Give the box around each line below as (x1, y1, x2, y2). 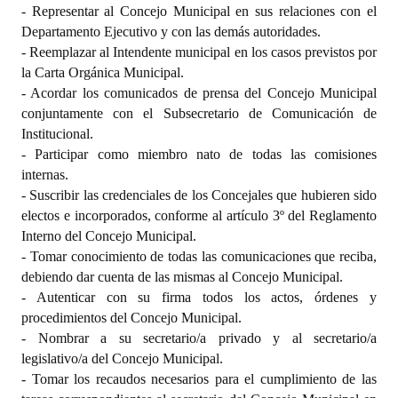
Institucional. (21, 125, 93, 141)
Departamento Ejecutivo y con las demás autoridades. (21, 23, 321, 39)
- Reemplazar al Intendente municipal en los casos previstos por (21, 44, 377, 60)
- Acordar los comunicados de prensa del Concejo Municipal (21, 84, 377, 100)
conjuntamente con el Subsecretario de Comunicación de (21, 105, 377, 121)
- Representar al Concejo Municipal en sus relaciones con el (21, 3, 377, 19)
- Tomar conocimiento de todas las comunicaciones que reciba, (21, 248, 377, 264)
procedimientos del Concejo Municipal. (21, 309, 242, 325)
